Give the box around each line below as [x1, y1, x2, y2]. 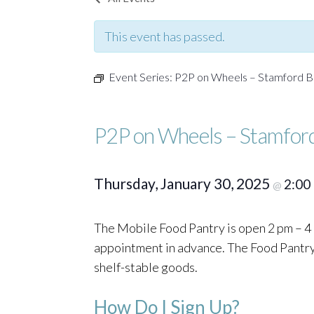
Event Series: [109, 69, 175, 83]
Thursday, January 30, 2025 [94, 174, 273, 192]
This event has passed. [104, 28, 225, 44]
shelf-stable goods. [94, 259, 198, 275]
